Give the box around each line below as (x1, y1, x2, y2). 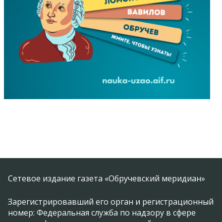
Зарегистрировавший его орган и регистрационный (8, 196, 214, 208)
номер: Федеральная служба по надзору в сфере (8, 207, 196, 219)
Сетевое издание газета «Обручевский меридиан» (8, 173, 205, 184)
